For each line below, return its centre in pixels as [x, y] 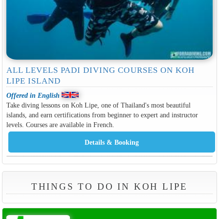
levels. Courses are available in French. [60, 124]
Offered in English [33, 95]
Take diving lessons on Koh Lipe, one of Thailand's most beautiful [98, 105]
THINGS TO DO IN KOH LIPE [109, 186]
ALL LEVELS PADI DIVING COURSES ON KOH [100, 70]
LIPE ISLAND [33, 81]
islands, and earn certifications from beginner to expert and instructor [102, 115]
